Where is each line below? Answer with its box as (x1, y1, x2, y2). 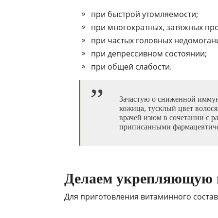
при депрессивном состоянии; (91, 48, 207, 59)
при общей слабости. (91, 61, 172, 73)
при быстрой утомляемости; (91, 9, 198, 20)
